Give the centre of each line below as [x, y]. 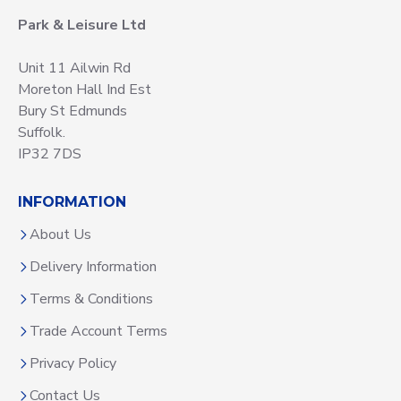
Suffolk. [42, 132]
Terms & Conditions [91, 299]
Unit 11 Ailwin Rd [74, 68]
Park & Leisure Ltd [82, 25]
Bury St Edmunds [73, 111]
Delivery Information [93, 267]
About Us [60, 235]
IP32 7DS [50, 154]
